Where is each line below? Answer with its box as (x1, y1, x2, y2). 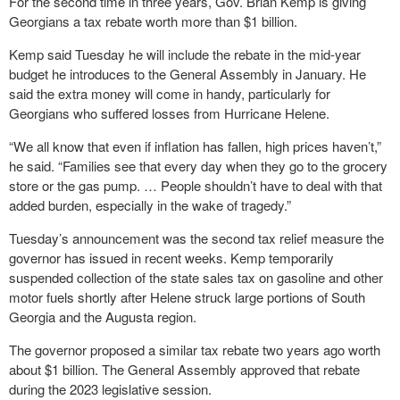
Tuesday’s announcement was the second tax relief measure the (9, 229, 384, 247)
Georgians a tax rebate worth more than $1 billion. (9, 12, 297, 30)
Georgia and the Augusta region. (9, 307, 196, 326)
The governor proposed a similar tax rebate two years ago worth (9, 340, 380, 359)
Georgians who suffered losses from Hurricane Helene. (9, 104, 329, 122)
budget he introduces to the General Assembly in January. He (9, 64, 366, 83)
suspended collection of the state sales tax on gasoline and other (9, 268, 383, 287)
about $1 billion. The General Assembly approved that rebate (9, 360, 360, 379)
